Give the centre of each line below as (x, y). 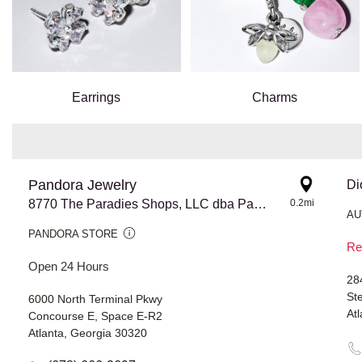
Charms (275, 98)
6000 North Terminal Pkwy (95, 299)
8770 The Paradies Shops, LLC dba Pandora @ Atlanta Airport (260, 204)
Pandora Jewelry (82, 185)
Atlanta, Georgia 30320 (88, 333)
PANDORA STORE (73, 234)
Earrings (97, 98)
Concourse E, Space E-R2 (95, 316)
